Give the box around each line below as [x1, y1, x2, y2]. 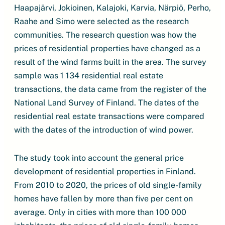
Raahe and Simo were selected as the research [14, 17, 189, 26]
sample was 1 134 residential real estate [14, 71, 163, 80]
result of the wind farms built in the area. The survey [14, 57, 206, 67]
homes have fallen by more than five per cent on [14, 194, 193, 203]
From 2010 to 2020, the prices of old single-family [14, 180, 202, 190]
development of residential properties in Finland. [14, 167, 196, 176]
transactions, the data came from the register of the [14, 84, 206, 94]
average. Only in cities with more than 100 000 [14, 207, 186, 217]
